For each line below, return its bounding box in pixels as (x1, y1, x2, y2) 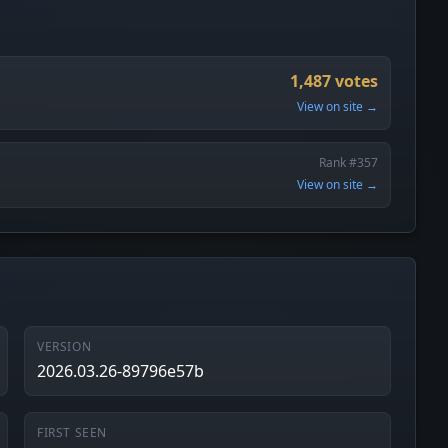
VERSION (37, 338, 92, 355)
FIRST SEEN (37, 424, 107, 441)
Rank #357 (319, 154, 378, 171)
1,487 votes (290, 70, 378, 92)
